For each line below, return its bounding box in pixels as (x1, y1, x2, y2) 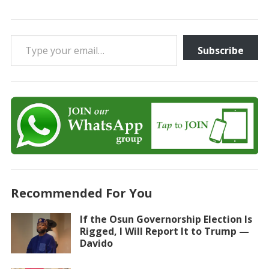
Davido (79, 237, 113, 250)
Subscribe (198, 44, 244, 58)
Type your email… (10, 28, 41, 41)
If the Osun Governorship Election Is (79, 213, 252, 226)
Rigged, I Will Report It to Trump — (79, 225, 249, 238)
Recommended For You (10, 185, 153, 202)
